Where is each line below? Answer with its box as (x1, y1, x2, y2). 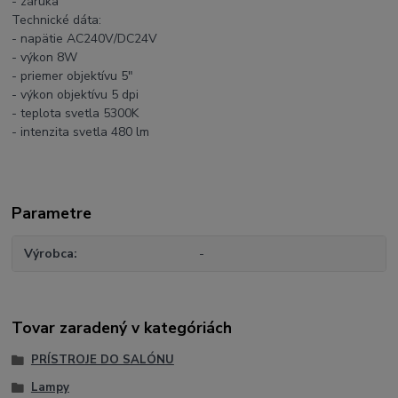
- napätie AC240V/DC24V (12, 30, 158, 48)
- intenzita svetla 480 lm (12, 123, 150, 141)
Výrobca (24, 245, 75, 263)
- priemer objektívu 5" (12, 68, 134, 85)
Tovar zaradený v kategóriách (12, 317, 233, 339)
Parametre (12, 203, 92, 225)
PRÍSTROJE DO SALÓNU (30, 351, 174, 368)
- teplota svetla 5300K (12, 105, 139, 123)
